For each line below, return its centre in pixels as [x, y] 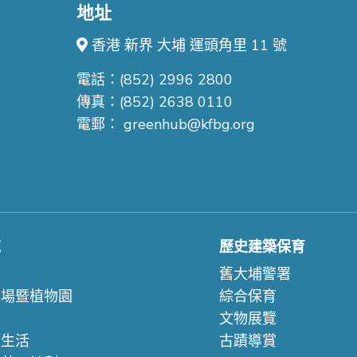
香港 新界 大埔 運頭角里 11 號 [187, 46]
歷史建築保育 [263, 247]
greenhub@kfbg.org [189, 125]
